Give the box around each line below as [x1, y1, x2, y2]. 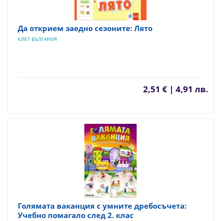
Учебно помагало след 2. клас [18, 210, 134, 220]
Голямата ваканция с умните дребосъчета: [18, 200, 186, 211]
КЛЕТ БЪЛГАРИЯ [18, 35, 57, 42]
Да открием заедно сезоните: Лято [18, 23, 152, 33]
